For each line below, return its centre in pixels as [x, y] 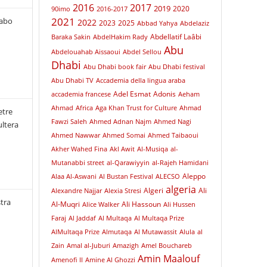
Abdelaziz [194, 23]
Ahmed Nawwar [75, 135]
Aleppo [194, 176]
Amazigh [125, 246]
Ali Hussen [179, 204]
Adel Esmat [132, 94]
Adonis [164, 94]
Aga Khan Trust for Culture [136, 108]
